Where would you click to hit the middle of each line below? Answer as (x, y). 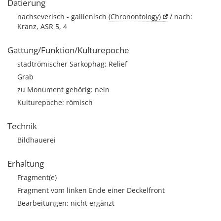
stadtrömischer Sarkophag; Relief (72, 64)
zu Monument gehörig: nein (63, 90)
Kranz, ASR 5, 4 (42, 26)
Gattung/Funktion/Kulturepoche (68, 50)
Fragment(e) (37, 177)
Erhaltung (26, 164)
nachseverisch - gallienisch (63, 17)
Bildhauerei (37, 140)
